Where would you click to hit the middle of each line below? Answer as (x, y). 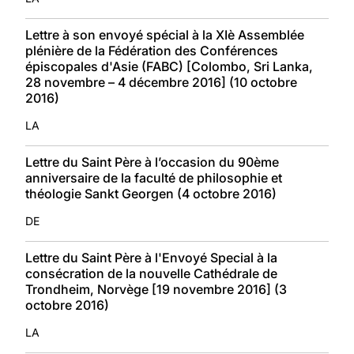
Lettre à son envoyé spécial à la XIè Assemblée (165, 34)
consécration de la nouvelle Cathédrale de (151, 273)
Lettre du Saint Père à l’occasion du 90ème (152, 162)
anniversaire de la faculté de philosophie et (154, 177)
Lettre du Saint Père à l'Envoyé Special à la (151, 257)
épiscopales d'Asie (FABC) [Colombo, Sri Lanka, (169, 66)
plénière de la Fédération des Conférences (152, 50)
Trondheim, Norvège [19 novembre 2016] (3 (156, 289)
